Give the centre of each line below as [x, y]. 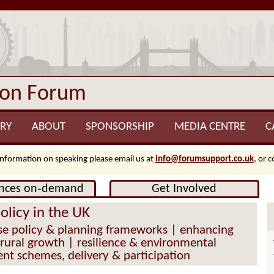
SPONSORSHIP [120, 127]
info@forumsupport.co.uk [204, 159]
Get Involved [184, 189]
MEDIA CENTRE [209, 127]
